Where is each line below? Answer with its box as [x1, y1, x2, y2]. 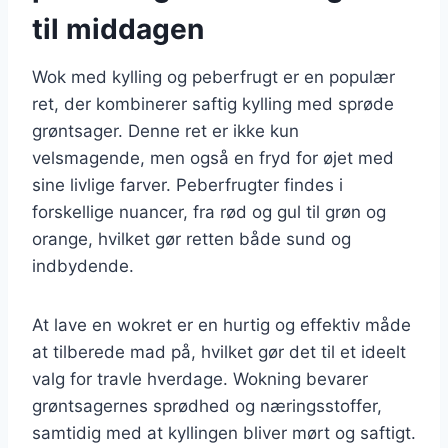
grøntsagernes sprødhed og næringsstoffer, [32, 395, 382, 416]
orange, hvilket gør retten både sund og [32, 228, 351, 249]
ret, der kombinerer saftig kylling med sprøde [32, 93, 394, 114]
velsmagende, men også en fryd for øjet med [32, 147, 394, 168]
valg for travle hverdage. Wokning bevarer [32, 368, 368, 389]
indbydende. [32, 255, 134, 276]
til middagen [32, 11, 204, 46]
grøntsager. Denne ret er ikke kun [32, 120, 299, 141]
